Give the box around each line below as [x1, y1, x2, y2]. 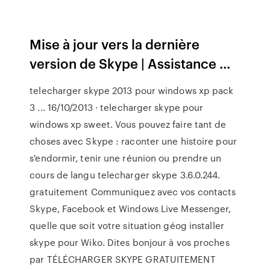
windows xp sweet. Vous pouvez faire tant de [30, 118, 227, 131]
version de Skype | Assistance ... [30, 54, 231, 72]
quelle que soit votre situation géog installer [30, 219, 224, 232]
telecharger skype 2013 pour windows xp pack [30, 84, 234, 97]
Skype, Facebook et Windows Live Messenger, [30, 202, 231, 215]
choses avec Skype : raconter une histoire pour [30, 134, 237, 148]
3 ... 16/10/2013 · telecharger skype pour [30, 101, 204, 114]
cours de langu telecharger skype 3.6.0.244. [30, 168, 221, 181]
